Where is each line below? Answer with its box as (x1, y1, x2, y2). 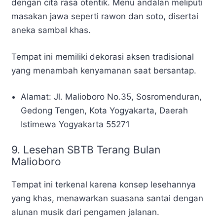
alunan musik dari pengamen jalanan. (11, 207, 159, 217)
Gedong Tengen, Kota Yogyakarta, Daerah (21, 106, 188, 116)
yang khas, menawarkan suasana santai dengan (11, 193, 203, 203)
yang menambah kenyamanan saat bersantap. (11, 65, 196, 75)
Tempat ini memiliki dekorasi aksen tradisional (11, 51, 194, 62)
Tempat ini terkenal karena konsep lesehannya (11, 179, 196, 189)
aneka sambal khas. (11, 25, 91, 36)
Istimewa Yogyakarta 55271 (21, 119, 130, 130)
